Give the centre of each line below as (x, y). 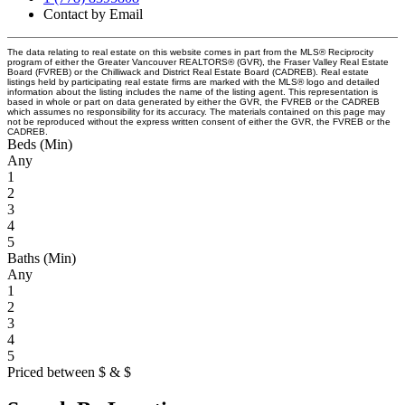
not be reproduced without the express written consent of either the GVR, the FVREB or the (199, 121)
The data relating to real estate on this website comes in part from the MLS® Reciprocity (190, 52)
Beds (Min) (40, 144)
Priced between (53, 372)
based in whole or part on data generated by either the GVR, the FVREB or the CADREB (193, 101)
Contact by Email (93, 14)
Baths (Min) (42, 258)
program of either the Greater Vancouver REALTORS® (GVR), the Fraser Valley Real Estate (198, 61)
